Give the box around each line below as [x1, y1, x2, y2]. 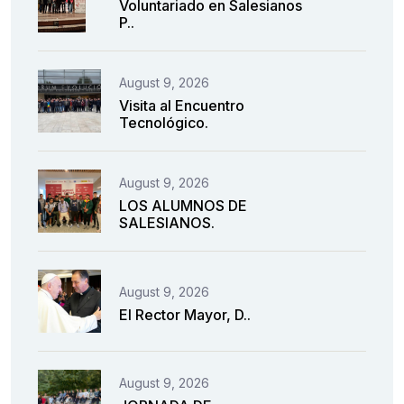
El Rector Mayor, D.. [119, 305, 251, 324]
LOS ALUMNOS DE [119, 197, 247, 216]
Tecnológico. [119, 114, 208, 133]
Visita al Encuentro [119, 96, 244, 115]
